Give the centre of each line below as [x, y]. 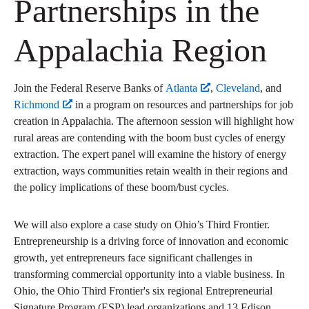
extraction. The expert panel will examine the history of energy [150, 154]
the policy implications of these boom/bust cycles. [121, 188]
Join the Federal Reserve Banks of [90, 88]
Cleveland [238, 88]
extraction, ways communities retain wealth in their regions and [151, 171]
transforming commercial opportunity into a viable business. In [149, 275]
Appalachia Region [140, 50]
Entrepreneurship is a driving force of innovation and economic [151, 241]
